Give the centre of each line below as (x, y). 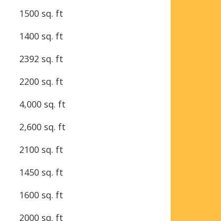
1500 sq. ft (41, 13)
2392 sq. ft (41, 58)
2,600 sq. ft (42, 127)
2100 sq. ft (41, 149)
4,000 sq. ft (42, 104)
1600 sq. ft (41, 195)
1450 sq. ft (41, 172)
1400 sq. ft (41, 36)
